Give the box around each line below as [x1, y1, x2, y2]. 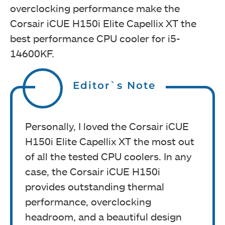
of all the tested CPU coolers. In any [25, 150, 191, 162]
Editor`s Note [73, 79, 156, 91]
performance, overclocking [25, 195, 151, 207]
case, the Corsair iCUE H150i [25, 165, 160, 177]
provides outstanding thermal [25, 180, 164, 192]
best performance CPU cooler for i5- [10, 32, 180, 44]
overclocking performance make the [10, 2, 180, 14]
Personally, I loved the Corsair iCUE [25, 120, 189, 132]
